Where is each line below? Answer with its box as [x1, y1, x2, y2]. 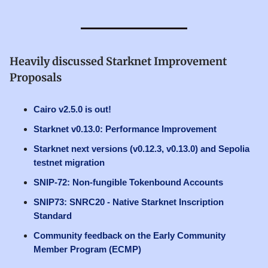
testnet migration [33, 157, 105, 167]
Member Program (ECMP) [33, 243, 141, 254]
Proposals [10, 70, 62, 84]
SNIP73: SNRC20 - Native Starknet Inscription [33, 196, 224, 207]
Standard [33, 210, 72, 221]
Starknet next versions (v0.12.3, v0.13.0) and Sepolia [33, 143, 249, 154]
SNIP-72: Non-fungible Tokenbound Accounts [33, 176, 223, 187]
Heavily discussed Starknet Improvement [10, 54, 227, 68]
